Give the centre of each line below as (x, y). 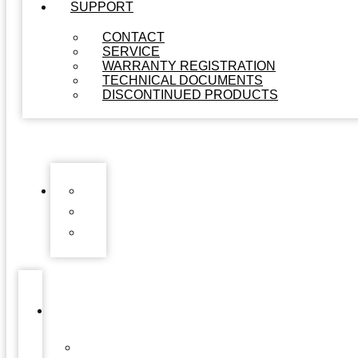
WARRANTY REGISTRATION (189, 66)
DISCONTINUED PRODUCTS (190, 95)
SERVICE (131, 52)
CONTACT (133, 37)
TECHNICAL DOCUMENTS (183, 80)
